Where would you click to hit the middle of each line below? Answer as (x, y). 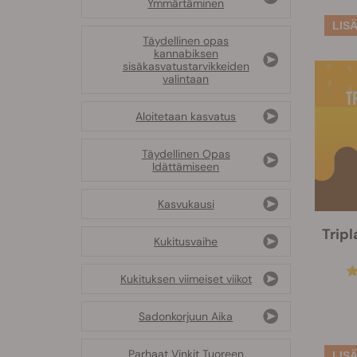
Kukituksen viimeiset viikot (186, 279)
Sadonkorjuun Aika (186, 317)
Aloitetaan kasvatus (186, 117)
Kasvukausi (186, 204)
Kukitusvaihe (186, 242)
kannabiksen (186, 54)
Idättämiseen (186, 167)
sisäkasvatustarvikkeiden (186, 67)
